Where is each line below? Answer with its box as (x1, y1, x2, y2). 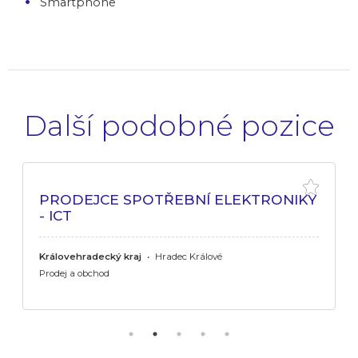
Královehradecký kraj (39, 250, 141, 262)
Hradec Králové (153, 250, 222, 262)
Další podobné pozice (23, 107, 335, 143)
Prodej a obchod (39, 267, 109, 279)
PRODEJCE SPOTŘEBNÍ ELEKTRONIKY (39, 190, 316, 208)
